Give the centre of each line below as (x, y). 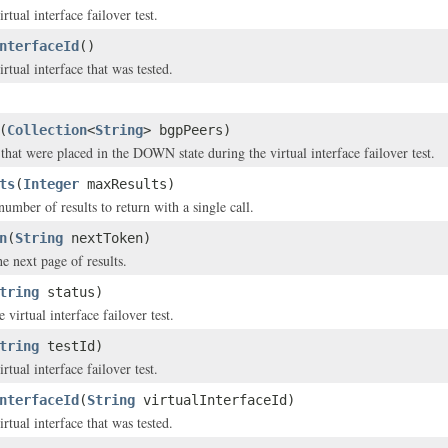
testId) (71, 346)
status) (71, 292)
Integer (51, 184)
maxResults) (127, 184)
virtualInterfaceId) (215, 400)
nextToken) (107, 238)
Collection (47, 130)
